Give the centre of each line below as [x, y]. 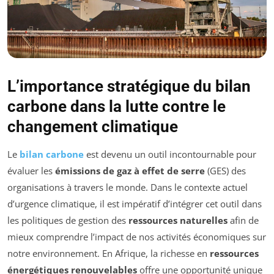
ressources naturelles [178, 220]
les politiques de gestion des [68, 220]
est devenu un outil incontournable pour [170, 154]
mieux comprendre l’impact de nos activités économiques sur [137, 236]
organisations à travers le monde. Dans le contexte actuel [128, 187]
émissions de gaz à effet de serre [130, 170]
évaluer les [31, 170]
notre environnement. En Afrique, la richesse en [109, 253]
